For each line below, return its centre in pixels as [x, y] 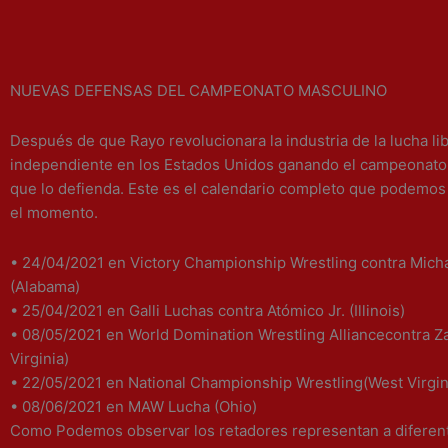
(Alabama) [45, 287]
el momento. [54, 212]
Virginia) [39, 359]
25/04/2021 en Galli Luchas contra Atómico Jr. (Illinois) [213, 311]
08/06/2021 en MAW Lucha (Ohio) [139, 407]
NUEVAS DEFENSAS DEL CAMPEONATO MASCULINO [198, 90]
